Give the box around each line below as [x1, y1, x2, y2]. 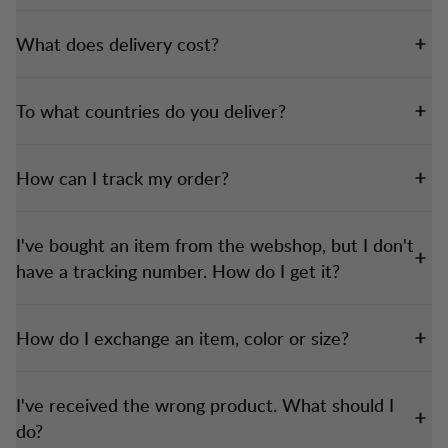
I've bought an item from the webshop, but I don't [16, 232, 414, 257]
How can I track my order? [16, 165, 229, 190]
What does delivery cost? [16, 31, 219, 56]
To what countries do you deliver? [16, 98, 286, 123]
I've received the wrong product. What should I [16, 392, 394, 417]
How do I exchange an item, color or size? [16, 325, 349, 350]
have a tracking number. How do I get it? [16, 258, 340, 283]
